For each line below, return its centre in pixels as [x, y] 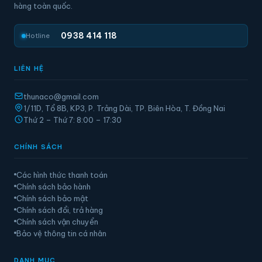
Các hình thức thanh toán [62, 175]
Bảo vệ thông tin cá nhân [61, 233]
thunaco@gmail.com [61, 96]
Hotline [38, 35]
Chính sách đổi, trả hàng [60, 210]
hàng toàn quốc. [43, 6]
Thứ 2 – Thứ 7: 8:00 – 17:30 [73, 120]
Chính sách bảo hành [54, 187]
